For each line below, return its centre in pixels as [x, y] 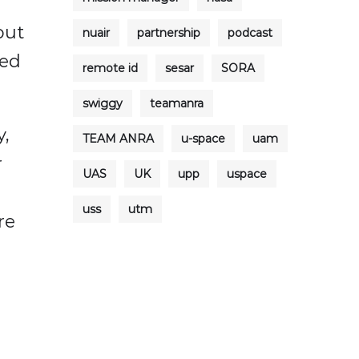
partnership [169, 33]
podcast [250, 33]
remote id [110, 68]
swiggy [103, 103]
